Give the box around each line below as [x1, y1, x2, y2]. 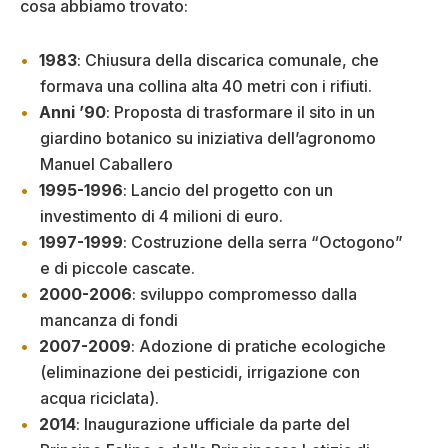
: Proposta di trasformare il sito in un [106, 102, 375, 123]
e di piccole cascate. [40, 258, 195, 279]
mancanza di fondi [40, 310, 178, 331]
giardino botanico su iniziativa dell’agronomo [40, 128, 376, 149]
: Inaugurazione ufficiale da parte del [76, 414, 350, 435]
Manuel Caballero [40, 154, 173, 175]
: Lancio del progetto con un [123, 180, 333, 201]
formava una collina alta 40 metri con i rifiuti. [40, 76, 372, 97]
